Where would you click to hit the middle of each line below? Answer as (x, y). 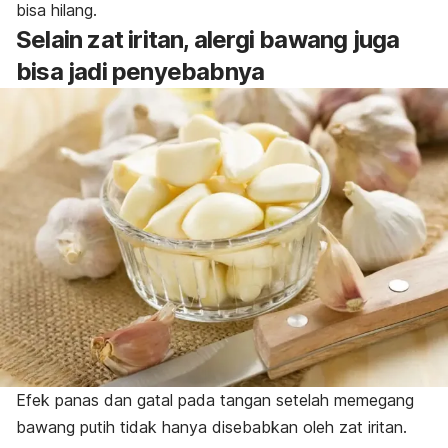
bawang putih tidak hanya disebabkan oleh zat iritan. (211, 427)
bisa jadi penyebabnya (140, 72)
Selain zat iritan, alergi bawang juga (208, 40)
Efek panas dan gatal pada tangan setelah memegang (215, 400)
